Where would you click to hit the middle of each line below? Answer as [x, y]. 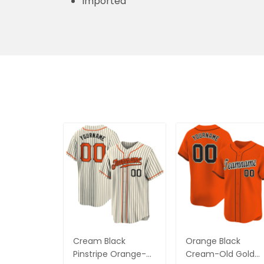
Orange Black [213, 241]
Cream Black [99, 241]
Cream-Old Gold [220, 254]
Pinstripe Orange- [110, 254]
